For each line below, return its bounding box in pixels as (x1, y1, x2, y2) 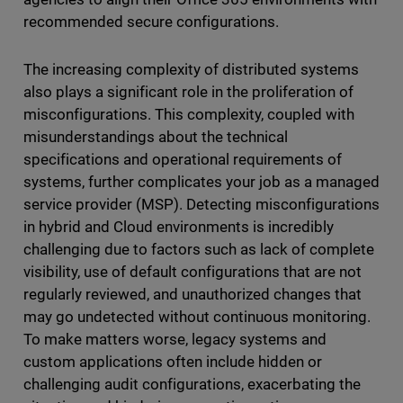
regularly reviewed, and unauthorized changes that (22, 285, 363, 304)
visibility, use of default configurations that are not (22, 263, 363, 282)
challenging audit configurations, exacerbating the (22, 375, 362, 394)
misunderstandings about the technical (22, 128, 289, 147)
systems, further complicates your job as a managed (22, 173, 381, 192)
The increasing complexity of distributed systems (22, 60, 360, 79)
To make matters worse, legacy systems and (22, 330, 327, 349)
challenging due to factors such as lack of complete (22, 240, 375, 259)
